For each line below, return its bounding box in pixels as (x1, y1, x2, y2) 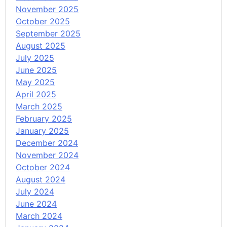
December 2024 (16, 138, 78, 148)
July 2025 (16, 53, 54, 63)
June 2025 (16, 65, 57, 75)
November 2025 (16, 4, 79, 15)
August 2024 (16, 174, 65, 185)
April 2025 (16, 89, 56, 100)
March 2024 (16, 211, 62, 221)
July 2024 (16, 186, 54, 197)
